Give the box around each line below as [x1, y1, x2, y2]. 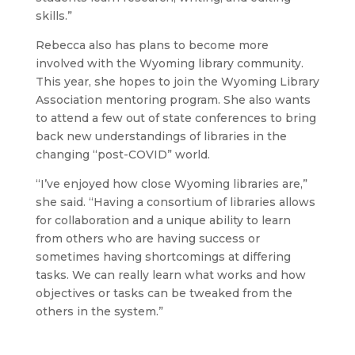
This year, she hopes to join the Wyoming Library [35, 74, 319, 89]
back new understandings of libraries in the [35, 128, 287, 143]
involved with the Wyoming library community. [35, 55, 303, 71]
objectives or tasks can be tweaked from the [35, 285, 292, 300]
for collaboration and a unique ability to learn [35, 212, 291, 227]
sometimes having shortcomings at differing [35, 249, 291, 264]
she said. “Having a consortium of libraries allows [35, 194, 315, 209]
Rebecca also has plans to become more [35, 37, 269, 52]
